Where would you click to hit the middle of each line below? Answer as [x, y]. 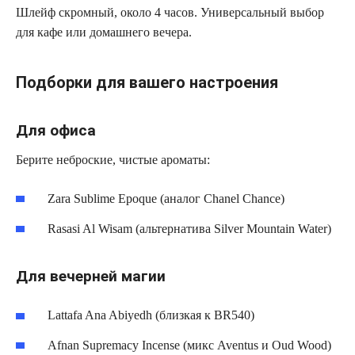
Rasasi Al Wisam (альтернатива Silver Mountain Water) [189, 228]
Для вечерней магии [91, 276]
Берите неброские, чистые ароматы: [113, 159]
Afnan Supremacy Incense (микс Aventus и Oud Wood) [189, 345]
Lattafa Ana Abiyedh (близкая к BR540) [151, 315]
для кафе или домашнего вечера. [104, 32]
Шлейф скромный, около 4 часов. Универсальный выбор [170, 12]
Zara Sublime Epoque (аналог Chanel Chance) [166, 198]
